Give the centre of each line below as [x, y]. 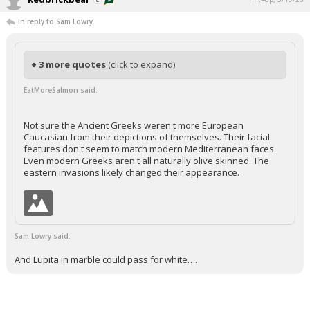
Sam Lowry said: [43, 236]
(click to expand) [142, 64]
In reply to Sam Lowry [55, 21]
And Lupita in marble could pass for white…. [106, 259]
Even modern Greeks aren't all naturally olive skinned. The [146, 161]
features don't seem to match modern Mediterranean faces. [150, 149]
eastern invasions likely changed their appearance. [131, 172]
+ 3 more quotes [70, 64]
